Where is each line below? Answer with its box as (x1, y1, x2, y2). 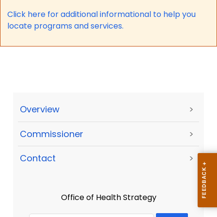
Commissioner (20, 127, 83, 140)
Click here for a (7, 8, 65, 20)
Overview (20, 103, 60, 116)
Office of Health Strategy (61, 192, 156, 203)
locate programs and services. (7, 20, 124, 31)
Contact (20, 152, 56, 165)
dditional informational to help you (65, 8, 196, 20)
